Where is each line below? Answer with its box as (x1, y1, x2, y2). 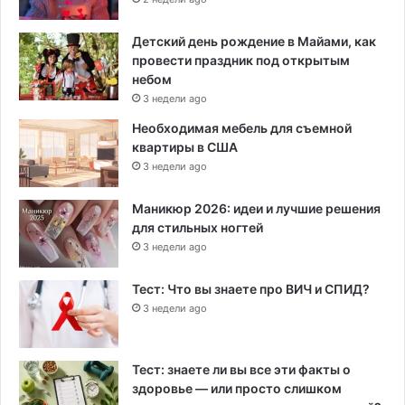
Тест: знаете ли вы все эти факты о (132, 362, 351, 378)
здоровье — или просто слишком (132, 381, 342, 397)
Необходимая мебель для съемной (132, 120, 352, 137)
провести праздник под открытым (132, 52, 350, 69)
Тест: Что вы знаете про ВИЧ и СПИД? (132, 281, 370, 297)
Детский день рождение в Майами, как (132, 33, 376, 50)
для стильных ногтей (132, 220, 263, 236)
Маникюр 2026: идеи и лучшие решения (132, 201, 381, 217)
